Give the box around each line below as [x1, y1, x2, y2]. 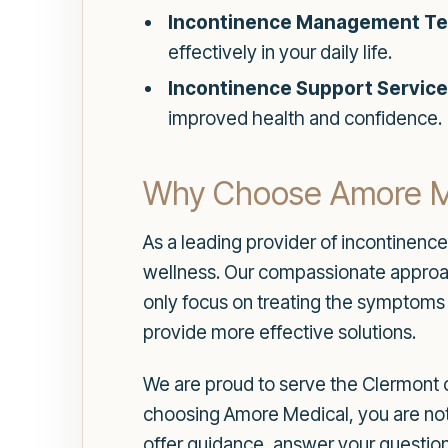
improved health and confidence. [167, 106, 442, 130]
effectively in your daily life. [167, 40, 392, 64]
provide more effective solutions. [143, 320, 416, 344]
